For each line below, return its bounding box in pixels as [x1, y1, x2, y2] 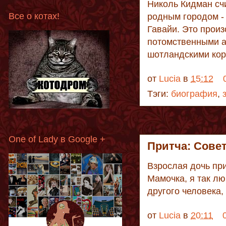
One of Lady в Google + [9, 134, 105, 145]
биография [171, 88, 217, 99]
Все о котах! [9, 11, 60, 22]
